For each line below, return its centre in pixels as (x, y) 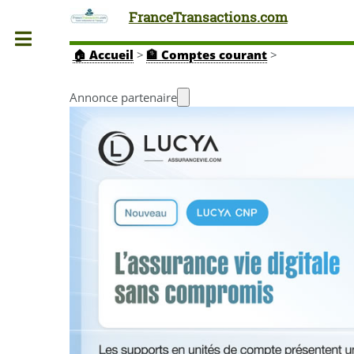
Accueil (111, 55)
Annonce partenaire (123, 97)
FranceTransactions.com (208, 17)
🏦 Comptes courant (207, 55)
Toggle (80, 39)
